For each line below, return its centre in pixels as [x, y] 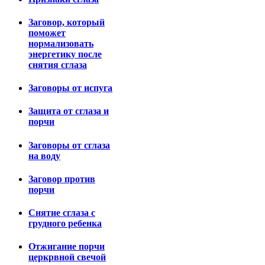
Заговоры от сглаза [69, 145]
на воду [44, 156]
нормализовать [61, 43]
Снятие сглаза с [62, 213]
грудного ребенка [65, 224]
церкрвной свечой [67, 257]
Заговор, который [67, 22]
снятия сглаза [58, 64]
